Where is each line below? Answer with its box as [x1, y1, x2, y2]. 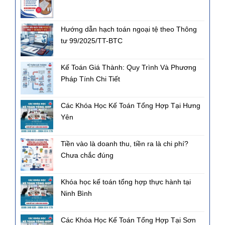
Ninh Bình [61, 189, 92, 197]
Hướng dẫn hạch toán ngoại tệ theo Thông [61, 25, 197, 33]
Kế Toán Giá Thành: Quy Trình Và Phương [61, 63, 196, 71]
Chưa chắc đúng [61, 151, 114, 159]
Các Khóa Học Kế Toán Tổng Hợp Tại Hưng [61, 101, 200, 109]
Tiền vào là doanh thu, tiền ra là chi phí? [61, 139, 188, 148]
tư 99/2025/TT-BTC [61, 36, 123, 45]
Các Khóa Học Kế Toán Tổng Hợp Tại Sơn [61, 215, 196, 224]
